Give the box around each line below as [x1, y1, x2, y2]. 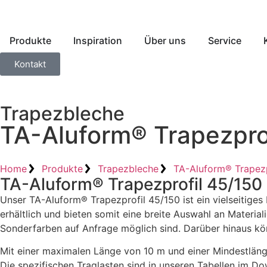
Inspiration [73, 35, 122, 46]
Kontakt [14, 58, 46, 70]
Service [208, 35, 241, 46]
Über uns [144, 35, 186, 46]
